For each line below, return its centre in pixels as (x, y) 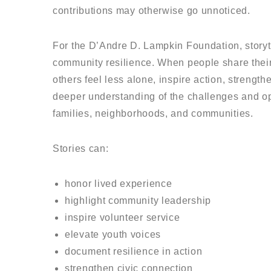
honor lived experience (119, 183)
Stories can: (81, 148)
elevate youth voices (113, 234)
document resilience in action (134, 251)
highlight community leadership (138, 200)
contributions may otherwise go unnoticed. (152, 10)
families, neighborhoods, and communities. (153, 113)
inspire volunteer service (122, 217)
